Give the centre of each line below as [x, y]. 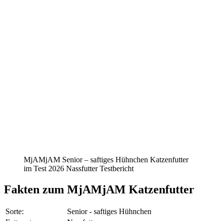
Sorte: [15, 212]
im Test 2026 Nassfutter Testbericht [79, 168]
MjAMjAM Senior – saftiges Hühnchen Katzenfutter [106, 159]
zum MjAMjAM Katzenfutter [118, 189]
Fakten [22, 189]
